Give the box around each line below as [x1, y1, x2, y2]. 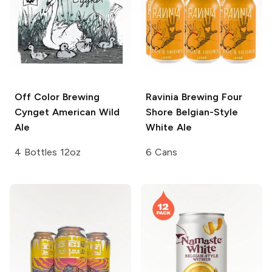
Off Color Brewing [15, 90, 100, 103]
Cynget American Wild [15, 106, 120, 118]
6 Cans [146, 146, 177, 158]
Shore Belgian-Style [146, 106, 238, 118]
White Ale [146, 121, 192, 133]
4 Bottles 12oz [15, 146, 81, 158]
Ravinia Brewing [146, 90, 219, 103]
